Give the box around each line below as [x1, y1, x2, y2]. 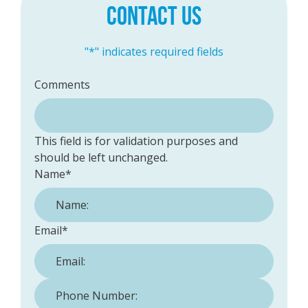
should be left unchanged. [34, 150, 168, 166]
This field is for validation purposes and [34, 133, 238, 149]
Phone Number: [34, 278, 115, 294]
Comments [34, 77, 90, 93]
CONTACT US [107, 1, 201, 31]
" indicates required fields [95, 44, 223, 60]
